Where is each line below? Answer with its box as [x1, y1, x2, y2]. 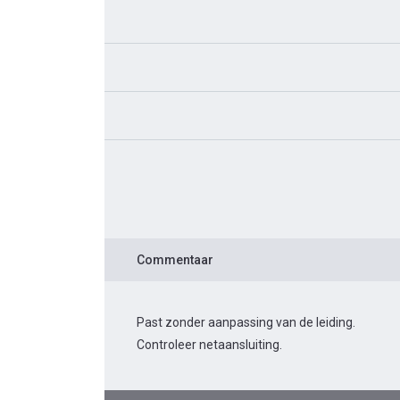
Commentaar [137, 253, 213, 268]
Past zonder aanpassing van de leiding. [137, 315, 355, 330]
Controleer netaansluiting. [137, 337, 282, 353]
